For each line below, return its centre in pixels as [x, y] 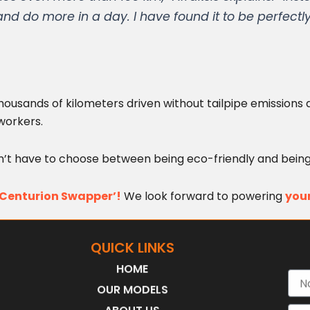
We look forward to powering [203, 196]
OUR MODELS [132, 289]
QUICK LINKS [132, 247]
